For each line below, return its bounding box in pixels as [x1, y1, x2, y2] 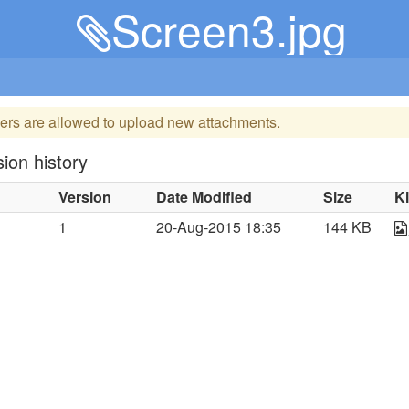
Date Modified [156, 186, 253, 207]
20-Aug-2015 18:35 [156, 216, 282, 237]
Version [58, 186, 112, 207]
